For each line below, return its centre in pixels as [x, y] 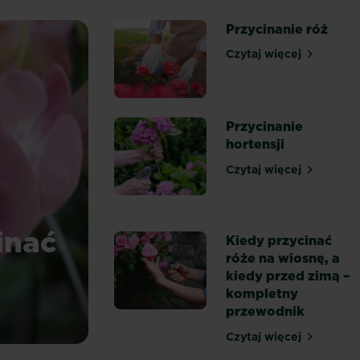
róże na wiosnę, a [283, 258]
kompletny [262, 293]
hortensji [256, 143]
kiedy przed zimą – [288, 275]
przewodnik [266, 311]
